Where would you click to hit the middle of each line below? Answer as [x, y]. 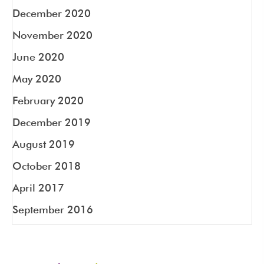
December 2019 [52, 122]
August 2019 [44, 144]
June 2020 [38, 57]
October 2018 [47, 166]
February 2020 [48, 100]
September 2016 [53, 209]
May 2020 [37, 78]
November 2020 [52, 35]
